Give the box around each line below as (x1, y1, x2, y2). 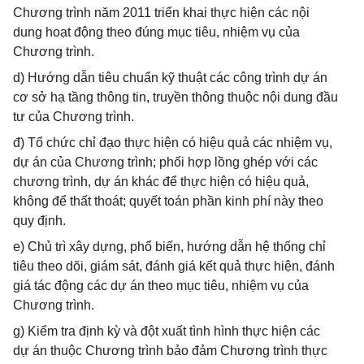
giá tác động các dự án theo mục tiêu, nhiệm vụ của (13, 279, 309, 292)
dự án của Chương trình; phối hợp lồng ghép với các (13, 155, 318, 169)
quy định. (13, 214, 66, 227)
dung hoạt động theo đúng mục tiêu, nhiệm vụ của (13, 25, 300, 39)
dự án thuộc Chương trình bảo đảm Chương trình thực (13, 344, 327, 357)
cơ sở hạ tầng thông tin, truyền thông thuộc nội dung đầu (13, 90, 338, 104)
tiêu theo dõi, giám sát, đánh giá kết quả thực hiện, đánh (13, 259, 335, 273)
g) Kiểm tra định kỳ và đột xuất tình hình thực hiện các (13, 324, 320, 338)
